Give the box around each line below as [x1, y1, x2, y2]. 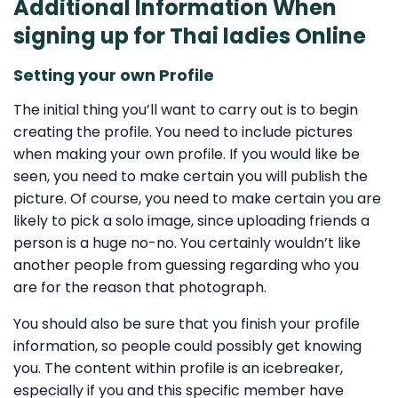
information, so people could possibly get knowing [13, 336, 362, 357]
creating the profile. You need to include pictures [13, 122, 353, 143]
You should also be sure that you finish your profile [13, 314, 360, 335]
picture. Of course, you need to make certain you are [13, 188, 381, 210]
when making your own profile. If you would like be [13, 144, 360, 165]
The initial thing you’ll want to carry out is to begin [13, 99, 358, 121]
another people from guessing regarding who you [13, 255, 359, 276]
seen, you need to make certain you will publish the [13, 166, 368, 187]
